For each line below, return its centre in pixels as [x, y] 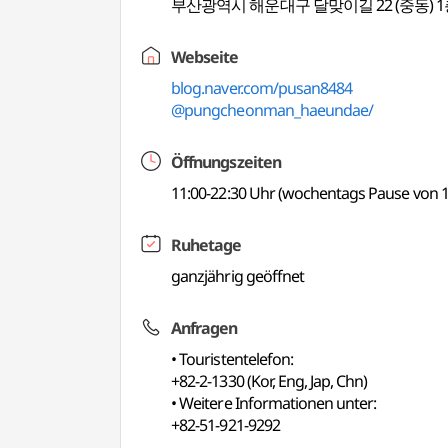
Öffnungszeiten [226, 162]
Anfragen [204, 328]
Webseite [205, 57]
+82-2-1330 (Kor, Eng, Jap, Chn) [269, 381]
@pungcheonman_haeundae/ [272, 110]
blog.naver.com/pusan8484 [262, 88]
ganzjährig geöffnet [237, 276]
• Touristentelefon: [232, 359]
